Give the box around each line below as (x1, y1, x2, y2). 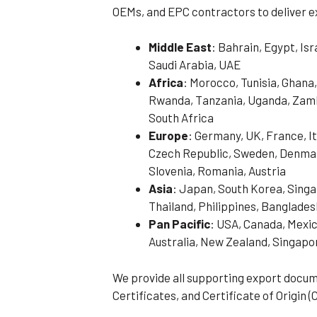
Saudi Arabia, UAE (149, 57, 241, 72)
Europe (149, 128, 189, 143)
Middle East (149, 40, 212, 54)
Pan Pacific (149, 217, 211, 231)
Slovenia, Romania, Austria (149, 163, 287, 178)
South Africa (149, 110, 214, 125)
